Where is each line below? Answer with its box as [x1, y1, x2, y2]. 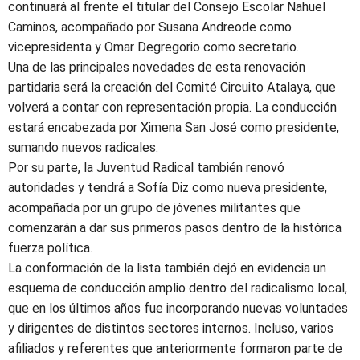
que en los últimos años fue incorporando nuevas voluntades [8, 300, 348, 316]
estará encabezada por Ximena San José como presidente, [8, 119, 339, 135]
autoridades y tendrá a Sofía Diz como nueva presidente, [8, 179, 327, 195]
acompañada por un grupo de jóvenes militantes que [8, 199, 301, 215]
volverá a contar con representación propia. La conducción [8, 99, 337, 115]
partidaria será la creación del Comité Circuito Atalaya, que [8, 79, 336, 95]
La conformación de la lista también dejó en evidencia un [8, 260, 326, 276]
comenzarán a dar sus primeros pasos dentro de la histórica [8, 219, 342, 235]
